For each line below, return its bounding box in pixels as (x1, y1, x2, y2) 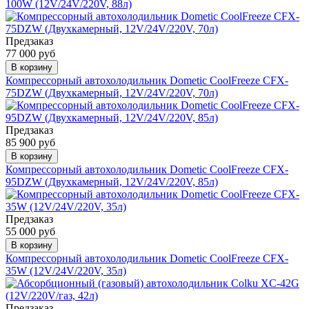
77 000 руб (6, 48, 55, 60)
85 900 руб (6, 137, 55, 149)
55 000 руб (6, 226, 55, 238)
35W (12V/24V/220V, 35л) (6, 265, 126, 277)
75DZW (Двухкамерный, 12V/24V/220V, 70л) (6, 87, 218, 99)
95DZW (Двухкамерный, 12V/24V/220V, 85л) (6, 176, 218, 188)
